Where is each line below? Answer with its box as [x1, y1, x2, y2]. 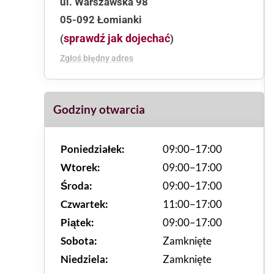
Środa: [61, 179, 92, 192]
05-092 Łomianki [60, 13, 142, 26]
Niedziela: [61, 253, 108, 265]
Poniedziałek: [61, 143, 125, 155]
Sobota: [61, 234, 97, 247]
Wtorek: [61, 161, 100, 174]
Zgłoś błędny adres [60, 53, 133, 63]
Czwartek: [61, 198, 108, 210]
